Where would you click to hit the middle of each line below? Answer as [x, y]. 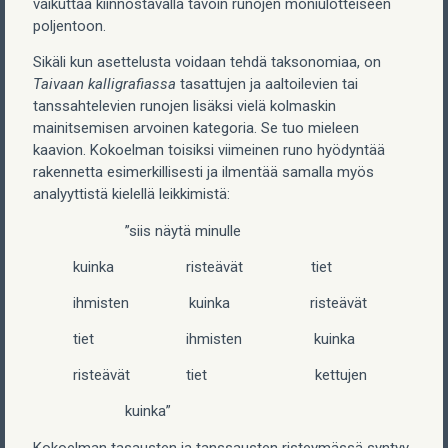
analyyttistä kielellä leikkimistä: [131, 193]
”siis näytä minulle [157, 230]
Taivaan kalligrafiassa [104, 83]
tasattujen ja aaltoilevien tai [267, 83]
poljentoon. [69, 25]
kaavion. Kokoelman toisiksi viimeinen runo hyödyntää [209, 149]
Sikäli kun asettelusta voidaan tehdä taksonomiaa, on [207, 61]
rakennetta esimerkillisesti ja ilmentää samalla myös [203, 171]
